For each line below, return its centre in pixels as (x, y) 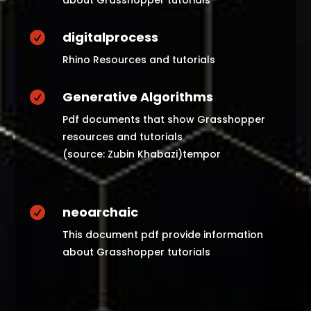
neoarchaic (100, 212)
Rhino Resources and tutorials (138, 60)
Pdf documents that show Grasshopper (163, 119)
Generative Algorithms (137, 97)
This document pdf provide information (162, 235)
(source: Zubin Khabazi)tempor (141, 154)
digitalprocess (110, 37)
